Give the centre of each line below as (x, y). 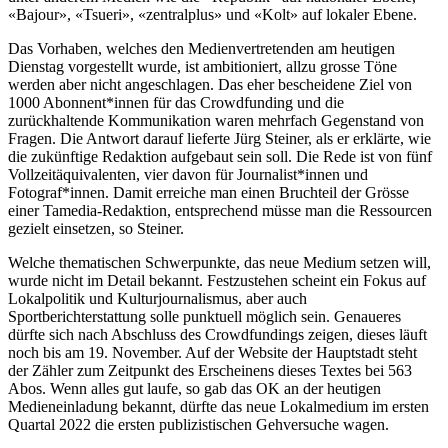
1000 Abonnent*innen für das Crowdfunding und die (176, 103)
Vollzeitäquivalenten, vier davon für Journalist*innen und (188, 175)
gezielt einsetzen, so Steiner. (96, 229)
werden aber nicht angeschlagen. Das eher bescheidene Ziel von (210, 85)
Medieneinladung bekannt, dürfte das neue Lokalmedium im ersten (218, 407)
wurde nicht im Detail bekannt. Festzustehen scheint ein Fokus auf (217, 281)
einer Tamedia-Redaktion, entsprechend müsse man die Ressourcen (220, 211)
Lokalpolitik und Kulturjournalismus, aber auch (157, 299)
